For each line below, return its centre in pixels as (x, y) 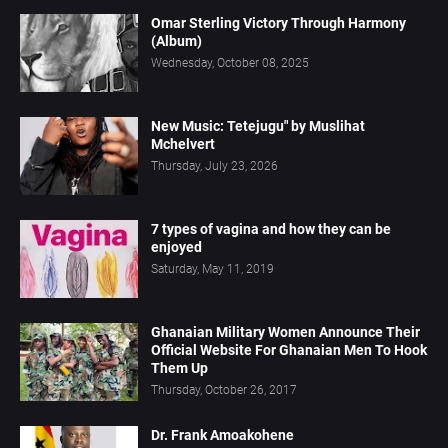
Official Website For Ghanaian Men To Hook (289, 350)
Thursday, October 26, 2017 (224, 390)
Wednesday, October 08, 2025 (230, 63)
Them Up (179, 368)
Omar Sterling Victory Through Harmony (278, 23)
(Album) (176, 41)
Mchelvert (183, 144)
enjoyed (176, 247)
